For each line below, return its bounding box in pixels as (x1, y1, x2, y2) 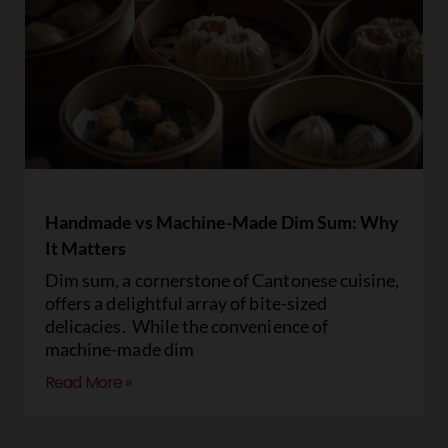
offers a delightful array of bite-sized (45, 292, 327, 314)
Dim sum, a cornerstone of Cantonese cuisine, (45, 269, 400, 291)
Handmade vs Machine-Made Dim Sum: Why (45, 211, 399, 233)
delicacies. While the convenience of (45, 315, 328, 337)
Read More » (45, 371, 132, 394)
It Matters (45, 237, 126, 259)
